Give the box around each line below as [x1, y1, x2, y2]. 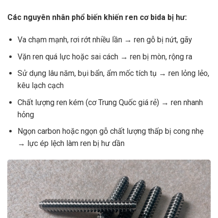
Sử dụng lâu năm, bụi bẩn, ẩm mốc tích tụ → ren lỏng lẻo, [17, 69, 209, 78]
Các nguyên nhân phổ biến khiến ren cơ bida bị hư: [7, 13, 187, 22]
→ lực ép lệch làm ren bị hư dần [17, 139, 125, 148]
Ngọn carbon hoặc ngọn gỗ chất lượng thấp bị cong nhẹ [17, 127, 203, 136]
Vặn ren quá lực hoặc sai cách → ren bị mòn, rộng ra [17, 52, 192, 61]
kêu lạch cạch [17, 81, 64, 91]
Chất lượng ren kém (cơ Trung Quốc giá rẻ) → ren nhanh [17, 97, 203, 107]
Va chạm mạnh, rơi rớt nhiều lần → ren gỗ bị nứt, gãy [17, 35, 192, 44]
